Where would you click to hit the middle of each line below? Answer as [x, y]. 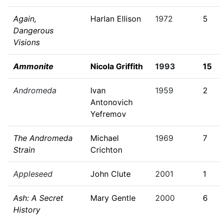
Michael [105, 138]
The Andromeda [43, 138]
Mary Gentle [113, 198]
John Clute [110, 174]
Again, [25, 19]
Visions [27, 42]
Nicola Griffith [117, 66]
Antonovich [111, 102]
